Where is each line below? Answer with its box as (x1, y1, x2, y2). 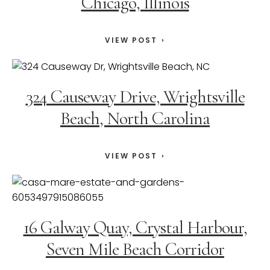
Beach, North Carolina (60, 107, 210, 130)
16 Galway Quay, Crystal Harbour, (23, 216, 247, 239)
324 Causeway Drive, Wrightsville (25, 86, 245, 108)
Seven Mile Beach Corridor (46, 238, 224, 261)
